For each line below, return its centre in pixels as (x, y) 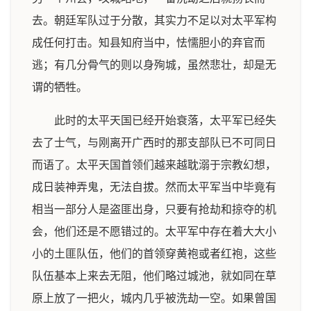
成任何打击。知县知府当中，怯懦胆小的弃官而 (149, 43)
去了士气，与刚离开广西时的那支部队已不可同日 (154, 143)
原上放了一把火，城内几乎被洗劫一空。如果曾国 (154, 298)
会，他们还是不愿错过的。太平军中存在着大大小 (154, 232)
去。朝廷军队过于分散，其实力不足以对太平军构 (154, 20)
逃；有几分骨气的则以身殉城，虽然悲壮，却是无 (154, 65)
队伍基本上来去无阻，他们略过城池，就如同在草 (154, 276)
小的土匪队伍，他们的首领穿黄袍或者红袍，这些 (154, 254)
